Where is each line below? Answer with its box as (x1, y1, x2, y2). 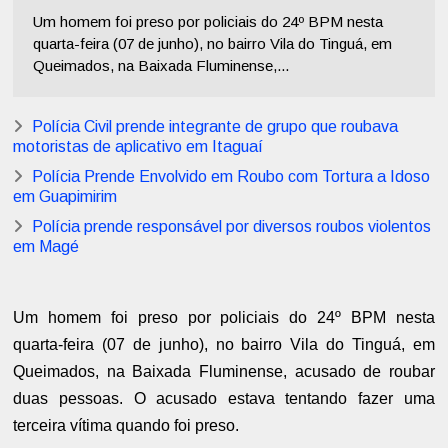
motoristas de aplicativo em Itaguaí (13, 138, 264, 156)
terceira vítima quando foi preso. (13, 417, 240, 435)
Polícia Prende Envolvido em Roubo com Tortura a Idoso (32, 168, 431, 186)
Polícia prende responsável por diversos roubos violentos (32, 218, 432, 236)
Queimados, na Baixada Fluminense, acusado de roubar (13, 363, 435, 381)
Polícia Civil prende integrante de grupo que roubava (32, 118, 399, 136)
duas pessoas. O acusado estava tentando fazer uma (13, 390, 435, 408)
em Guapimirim (13, 188, 118, 206)
